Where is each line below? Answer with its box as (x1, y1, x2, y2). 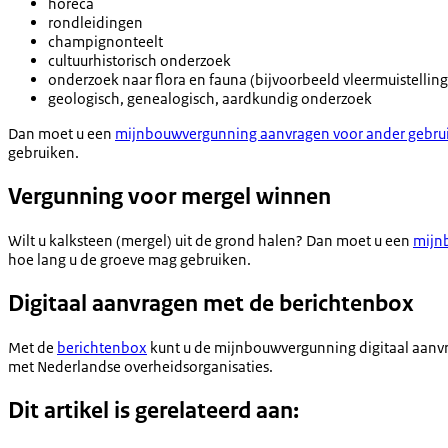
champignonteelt (48, 32, 163, 52)
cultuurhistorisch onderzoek (48, 51, 231, 71)
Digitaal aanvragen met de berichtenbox (8, 289, 414, 319)
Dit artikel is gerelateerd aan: (8, 395, 299, 425)
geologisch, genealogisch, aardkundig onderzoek (48, 89, 372, 109)
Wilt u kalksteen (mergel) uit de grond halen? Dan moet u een (8, 231, 413, 251)
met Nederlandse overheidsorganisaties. (8, 356, 273, 376)
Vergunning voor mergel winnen (8, 182, 331, 212)
